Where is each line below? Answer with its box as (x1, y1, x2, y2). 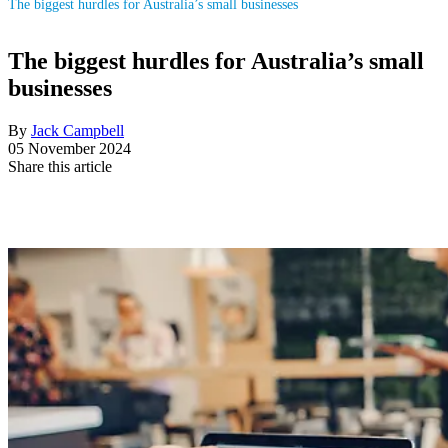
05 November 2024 (8, 139, 131, 157)
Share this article (8, 157, 112, 175)
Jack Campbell (31, 121, 124, 139)
